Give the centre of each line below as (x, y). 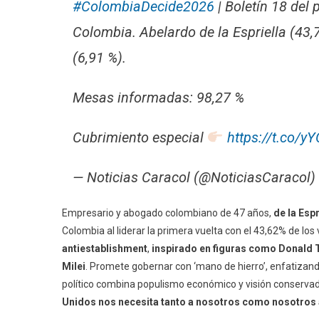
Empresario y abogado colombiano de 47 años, (168, 213)
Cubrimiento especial (140, 137)
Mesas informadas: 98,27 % (158, 97)
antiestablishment (105, 248)
